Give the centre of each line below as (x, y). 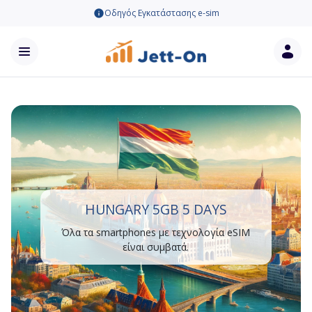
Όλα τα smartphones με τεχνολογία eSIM (156, 232)
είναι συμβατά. (156, 247)
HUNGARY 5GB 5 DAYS (156, 209)
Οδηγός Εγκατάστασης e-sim (162, 13)
